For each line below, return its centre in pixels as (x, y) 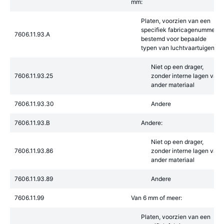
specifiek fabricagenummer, (179, 30)
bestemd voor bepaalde (174, 39)
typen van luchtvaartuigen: (178, 48)
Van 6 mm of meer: (156, 198)
